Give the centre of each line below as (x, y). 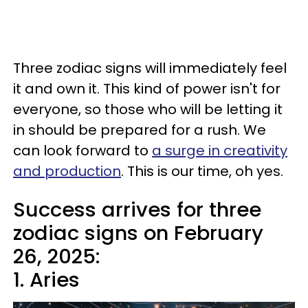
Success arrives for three (137, 210)
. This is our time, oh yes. (202, 171)
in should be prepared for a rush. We (140, 130)
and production (67, 171)
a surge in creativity (220, 151)
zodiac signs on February (138, 233)
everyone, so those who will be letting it (148, 109)
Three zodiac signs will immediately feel (150, 68)
